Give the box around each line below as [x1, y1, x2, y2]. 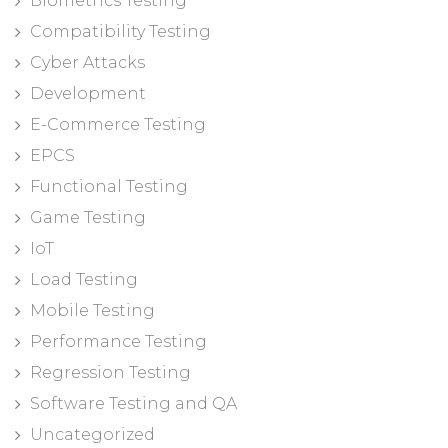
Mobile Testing [30, 301, 155, 320]
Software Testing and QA [30, 394, 237, 413]
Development [30, 84, 146, 103]
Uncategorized [30, 425, 155, 444]
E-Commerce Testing [30, 115, 206, 134]
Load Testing [30, 270, 138, 289]
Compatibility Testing [30, 22, 211, 41]
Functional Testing [30, 177, 188, 196]
